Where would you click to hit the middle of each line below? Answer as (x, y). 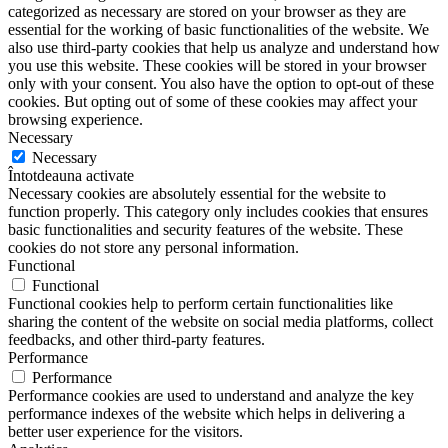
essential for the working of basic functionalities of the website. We (218, 29)
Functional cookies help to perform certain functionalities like (200, 303)
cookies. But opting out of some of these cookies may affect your (212, 101)
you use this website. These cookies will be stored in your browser (217, 65)
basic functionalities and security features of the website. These (205, 229)
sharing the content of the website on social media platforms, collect (220, 321)
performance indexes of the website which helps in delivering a (206, 413)
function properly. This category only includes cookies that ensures (218, 211)
